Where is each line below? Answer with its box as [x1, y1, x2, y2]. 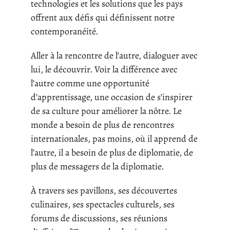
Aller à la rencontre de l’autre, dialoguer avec [31, 49, 198, 62]
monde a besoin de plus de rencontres [31, 119, 174, 131]
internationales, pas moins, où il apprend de [31, 132, 198, 145]
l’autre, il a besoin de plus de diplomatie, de [31, 146, 193, 159]
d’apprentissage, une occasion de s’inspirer [31, 91, 193, 104]
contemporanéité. [31, 25, 98, 38]
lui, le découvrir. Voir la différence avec [31, 63, 178, 76]
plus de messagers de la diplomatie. [31, 160, 164, 173]
